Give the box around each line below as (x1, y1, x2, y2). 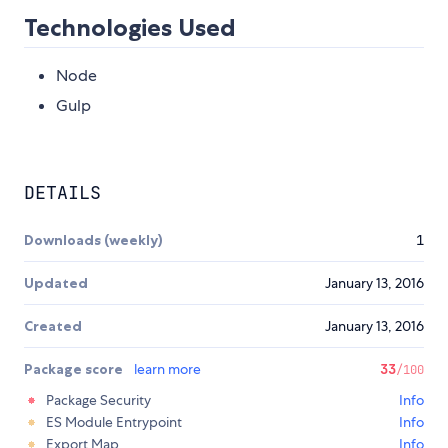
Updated (24, 274, 88, 293)
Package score (24, 360, 126, 379)
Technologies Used (24, 13, 236, 43)
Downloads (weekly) (24, 231, 163, 250)
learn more (134, 360, 201, 379)
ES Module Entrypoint (46, 413, 182, 432)
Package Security (46, 391, 151, 410)
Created (24, 317, 82, 336)
